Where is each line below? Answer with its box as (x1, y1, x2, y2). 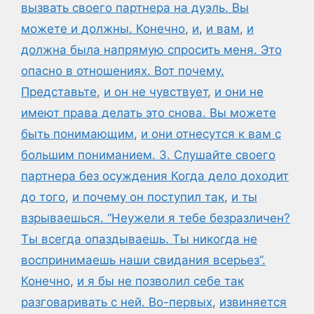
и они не (214, 85, 264, 99)
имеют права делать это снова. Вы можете (21, 106, 276, 120)
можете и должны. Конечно (21, 22, 185, 36)
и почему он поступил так (72, 190, 224, 204)
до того (21, 190, 65, 204)
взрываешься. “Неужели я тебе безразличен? (21, 211, 290, 225)
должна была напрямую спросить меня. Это (21, 43, 282, 57)
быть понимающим (21, 127, 134, 141)
